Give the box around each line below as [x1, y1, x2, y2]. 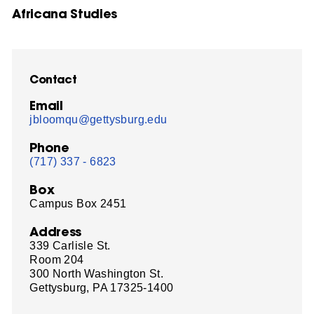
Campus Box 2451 [29, 197, 127, 210]
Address [29, 223, 81, 240]
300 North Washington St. [29, 267, 164, 280]
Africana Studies [12, 5, 117, 22]
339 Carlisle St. [29, 239, 111, 252]
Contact [29, 71, 76, 86]
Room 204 [29, 253, 84, 266]
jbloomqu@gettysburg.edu [29, 113, 168, 125]
